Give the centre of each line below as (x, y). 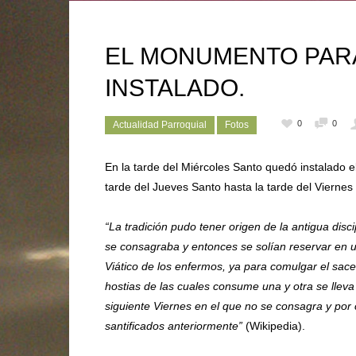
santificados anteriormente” (174, 326)
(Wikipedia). (274, 326)
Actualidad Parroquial (160, 125)
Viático (122, 266)
